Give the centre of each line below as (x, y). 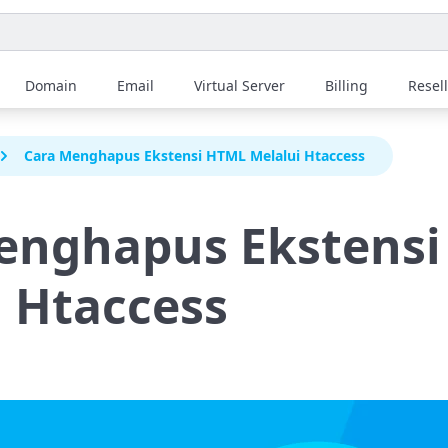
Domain (51, 85)
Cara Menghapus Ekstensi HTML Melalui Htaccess (194, 155)
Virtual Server (239, 85)
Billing (346, 85)
